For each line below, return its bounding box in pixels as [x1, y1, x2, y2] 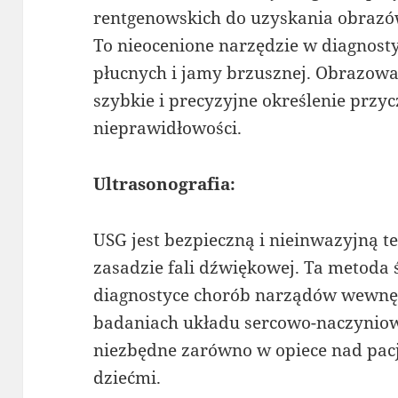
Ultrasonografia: [93, 171, 236, 195]
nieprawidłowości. [93, 115, 243, 139]
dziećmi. [93, 365, 162, 389]
